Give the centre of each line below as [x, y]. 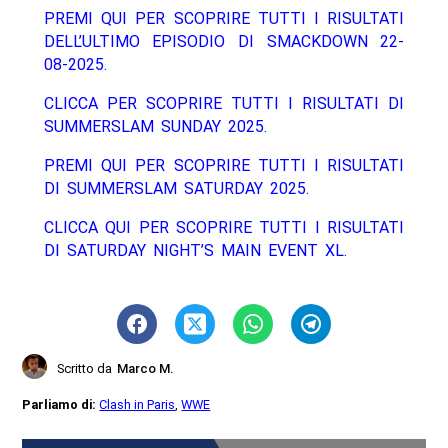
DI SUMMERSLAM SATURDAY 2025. [176, 189]
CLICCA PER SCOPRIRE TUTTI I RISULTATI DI [224, 104]
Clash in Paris [137, 405]
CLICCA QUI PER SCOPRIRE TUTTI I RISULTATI [224, 228]
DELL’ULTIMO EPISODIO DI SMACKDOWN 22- [224, 42]
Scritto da [85, 369]
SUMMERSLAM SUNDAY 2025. [155, 127]
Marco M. [145, 369]
